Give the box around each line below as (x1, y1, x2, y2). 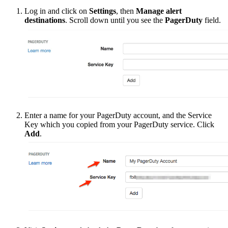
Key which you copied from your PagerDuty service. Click (24, 120, 214, 129)
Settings (89, 6, 116, 15)
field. (203, 15, 221, 24)
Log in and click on (24, 6, 89, 15)
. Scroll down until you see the (65, 15, 165, 24)
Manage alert (136, 6, 182, 15)
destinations (24, 15, 65, 24)
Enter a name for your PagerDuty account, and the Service (24, 110, 212, 120)
